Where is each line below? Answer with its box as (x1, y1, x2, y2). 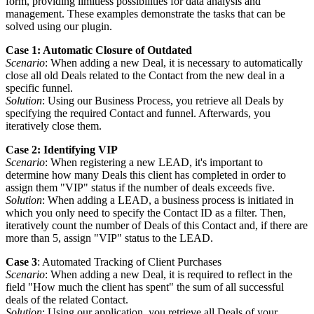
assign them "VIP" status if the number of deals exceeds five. (6, 182, 275, 194)
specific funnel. (6, 82, 73, 95)
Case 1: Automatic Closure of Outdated (6, 44, 192, 57)
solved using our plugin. (6, 20, 112, 33)
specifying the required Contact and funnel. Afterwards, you (6, 107, 271, 120)
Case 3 (6, 256, 37, 268)
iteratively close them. (6, 120, 102, 132)
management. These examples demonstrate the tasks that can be (6, 8, 285, 20)
